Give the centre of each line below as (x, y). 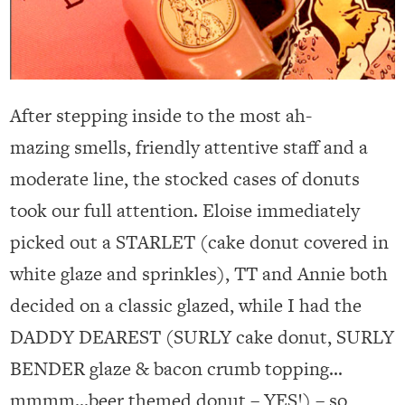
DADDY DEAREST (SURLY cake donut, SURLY (202, 337)
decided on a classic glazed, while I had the (186, 306)
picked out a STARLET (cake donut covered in (200, 242)
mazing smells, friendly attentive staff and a (189, 147)
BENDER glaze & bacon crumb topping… (177, 369)
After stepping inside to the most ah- (161, 116)
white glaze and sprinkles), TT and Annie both (199, 274)
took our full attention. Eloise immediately (185, 211)
